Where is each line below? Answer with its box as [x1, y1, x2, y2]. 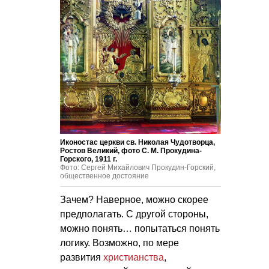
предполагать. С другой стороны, [60, 209, 208, 220]
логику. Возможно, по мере [60, 238, 179, 249]
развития [60, 252, 103, 263]
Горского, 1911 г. [60, 155, 117, 164]
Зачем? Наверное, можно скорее [60, 195, 208, 205]
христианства [103, 252, 164, 263]
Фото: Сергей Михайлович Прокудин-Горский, [60, 163, 216, 172]
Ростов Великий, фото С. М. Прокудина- [60, 147, 202, 156]
